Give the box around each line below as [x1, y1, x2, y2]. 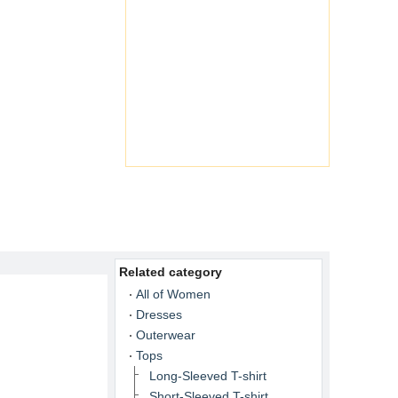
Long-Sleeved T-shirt [149, 369, 267, 383]
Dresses [136, 307, 182, 322]
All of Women [136, 287, 211, 301]
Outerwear [136, 328, 195, 342]
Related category [119, 265, 222, 279]
